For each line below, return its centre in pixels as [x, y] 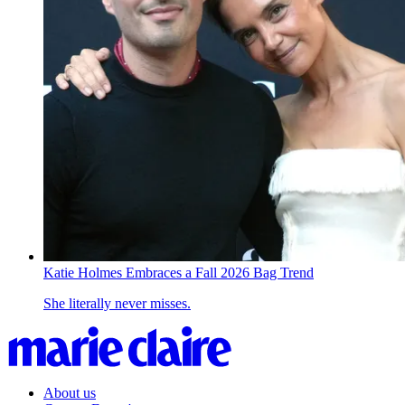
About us [70, 392]
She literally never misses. [117, 303]
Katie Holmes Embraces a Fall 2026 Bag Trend [179, 272]
